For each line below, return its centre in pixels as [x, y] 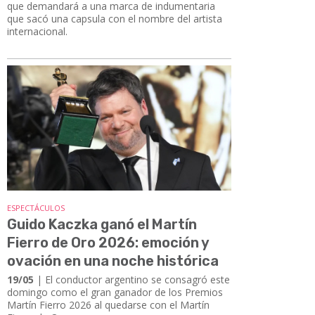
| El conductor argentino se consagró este [132, 280]
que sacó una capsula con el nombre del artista [115, 18]
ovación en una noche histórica [113, 261]
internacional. [37, 31]
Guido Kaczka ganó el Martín [102, 225]
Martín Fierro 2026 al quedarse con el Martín [108, 305]
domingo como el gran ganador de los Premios [115, 292]
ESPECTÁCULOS [36, 208]
